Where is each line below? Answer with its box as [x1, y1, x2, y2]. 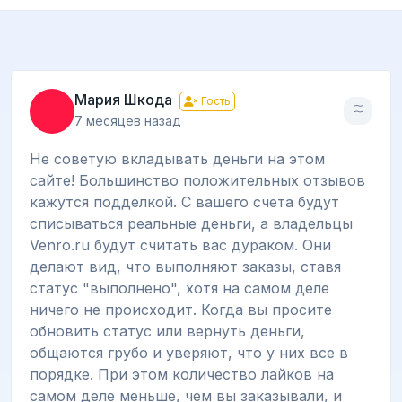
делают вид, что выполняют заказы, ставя [30, 257, 341, 275]
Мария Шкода [74, 90, 172, 109]
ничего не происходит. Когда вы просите [30, 300, 332, 319]
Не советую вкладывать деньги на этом [30, 149, 325, 168]
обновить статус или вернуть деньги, [30, 321, 305, 340]
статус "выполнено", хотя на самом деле [30, 278, 329, 297]
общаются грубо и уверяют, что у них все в [30, 343, 348, 362]
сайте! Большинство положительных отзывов [30, 170, 365, 189]
